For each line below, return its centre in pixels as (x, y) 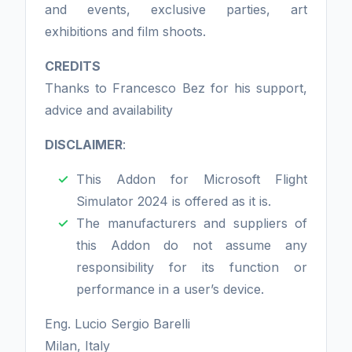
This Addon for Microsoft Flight (192, 179)
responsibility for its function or (192, 267)
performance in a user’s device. (170, 289)
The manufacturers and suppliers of (192, 223)
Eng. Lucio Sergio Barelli (117, 324)
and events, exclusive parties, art (176, 9)
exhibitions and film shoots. (125, 31)
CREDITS (73, 66)
